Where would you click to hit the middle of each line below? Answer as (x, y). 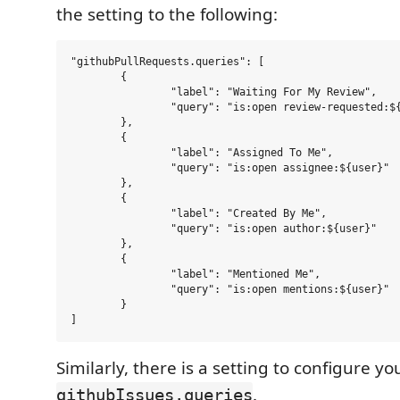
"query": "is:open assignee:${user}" (121, 167)
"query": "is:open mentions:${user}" (121, 289)
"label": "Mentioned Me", (121, 274)
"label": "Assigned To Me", (121, 152)
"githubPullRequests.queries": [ (167, 61)
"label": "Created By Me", (121, 213)
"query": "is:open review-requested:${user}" (121, 107)
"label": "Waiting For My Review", (121, 92)
